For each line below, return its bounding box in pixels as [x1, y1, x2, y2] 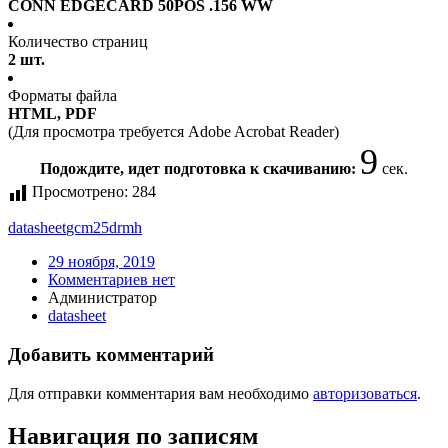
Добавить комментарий [8, 344, 214, 366]
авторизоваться [313, 384, 417, 402]
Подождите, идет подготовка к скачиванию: [40, 160, 360, 178]
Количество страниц [8, 33, 148, 51]
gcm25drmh [66, 219, 142, 237]
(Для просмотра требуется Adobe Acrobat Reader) [8, 123, 339, 141]
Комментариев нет [48, 271, 175, 289]
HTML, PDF [8, 105, 97, 123]
